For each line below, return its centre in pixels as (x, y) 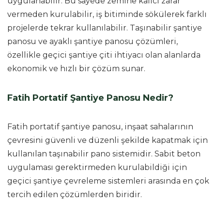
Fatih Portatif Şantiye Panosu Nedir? (90, 98)
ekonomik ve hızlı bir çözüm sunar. (76, 68)
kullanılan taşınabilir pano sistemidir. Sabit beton (104, 154)
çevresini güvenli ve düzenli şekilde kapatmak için (108, 140)
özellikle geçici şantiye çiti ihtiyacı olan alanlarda (104, 55)
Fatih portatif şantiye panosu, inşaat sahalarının (100, 126)
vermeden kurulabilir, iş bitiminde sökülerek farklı (107, 14)
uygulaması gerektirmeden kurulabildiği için (97, 167)
